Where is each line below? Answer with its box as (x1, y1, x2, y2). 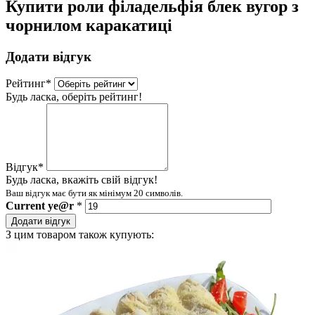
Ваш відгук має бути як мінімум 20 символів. (6, 188, 183, 199)
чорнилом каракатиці (6, 15, 172, 34)
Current (6, 200, 48, 212)
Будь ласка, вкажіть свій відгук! (6, 174, 157, 186)
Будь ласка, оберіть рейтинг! (6, 91, 142, 103)
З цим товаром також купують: (6, 229, 154, 241)
